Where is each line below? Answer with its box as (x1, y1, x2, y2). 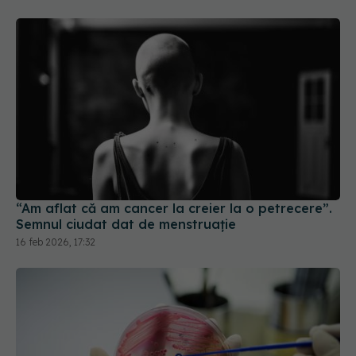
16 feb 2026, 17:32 (16, 205, 95, 218)
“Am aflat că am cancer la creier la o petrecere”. (16, 169, 332, 186)
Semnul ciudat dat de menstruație (16, 185, 236, 202)
